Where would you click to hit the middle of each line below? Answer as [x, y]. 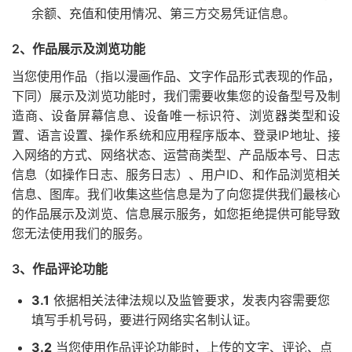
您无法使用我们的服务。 [81, 233]
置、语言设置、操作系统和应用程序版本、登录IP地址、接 [176, 135]
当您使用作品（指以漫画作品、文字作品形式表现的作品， [176, 76]
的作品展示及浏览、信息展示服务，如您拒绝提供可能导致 [176, 214]
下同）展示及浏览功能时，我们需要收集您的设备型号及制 [176, 96]
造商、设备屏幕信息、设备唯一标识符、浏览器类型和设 [176, 115]
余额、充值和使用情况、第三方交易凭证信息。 [163, 13]
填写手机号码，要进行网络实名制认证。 [145, 320]
